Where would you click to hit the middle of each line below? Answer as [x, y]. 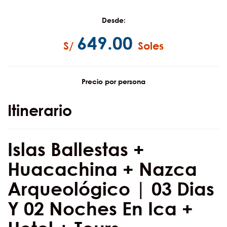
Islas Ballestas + [76, 149]
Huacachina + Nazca [102, 169]
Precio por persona [113, 82]
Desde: [113, 20]
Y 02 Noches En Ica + [100, 209]
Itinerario [40, 110]
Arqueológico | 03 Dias [111, 189]
